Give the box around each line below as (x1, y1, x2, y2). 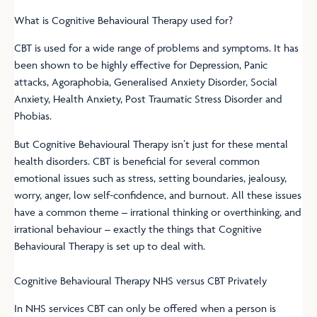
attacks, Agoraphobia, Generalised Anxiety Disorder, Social (14, 74, 277, 88)
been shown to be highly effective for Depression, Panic (14, 57, 267, 71)
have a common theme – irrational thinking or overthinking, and (14, 205, 301, 219)
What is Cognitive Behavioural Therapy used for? (14, 13, 233, 27)
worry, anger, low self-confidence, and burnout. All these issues (14, 188, 301, 202)
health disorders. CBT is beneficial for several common (14, 154, 260, 168)
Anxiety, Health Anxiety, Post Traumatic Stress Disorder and (14, 91, 282, 105)
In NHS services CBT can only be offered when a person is (14, 301, 276, 315)
